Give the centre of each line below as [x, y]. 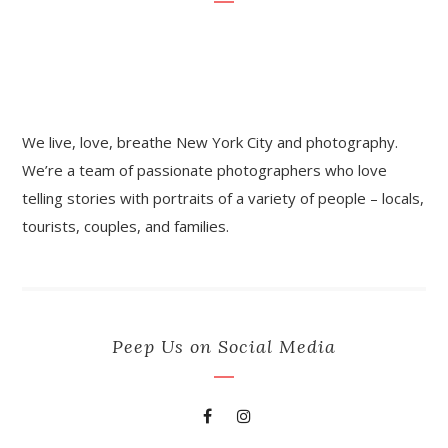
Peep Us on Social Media [224, 347]
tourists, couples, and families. [126, 225]
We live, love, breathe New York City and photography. [210, 141]
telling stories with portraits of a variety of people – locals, [223, 197]
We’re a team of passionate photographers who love [205, 169]
